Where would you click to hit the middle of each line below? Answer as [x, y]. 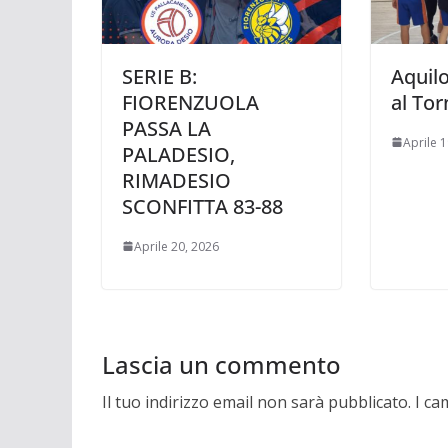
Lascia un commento [221, 364]
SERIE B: [159, 76]
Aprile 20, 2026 [176, 246]
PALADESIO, [178, 154]
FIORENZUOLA [190, 102]
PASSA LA [166, 128]
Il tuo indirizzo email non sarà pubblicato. [256, 401]
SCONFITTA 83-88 [202, 206]
